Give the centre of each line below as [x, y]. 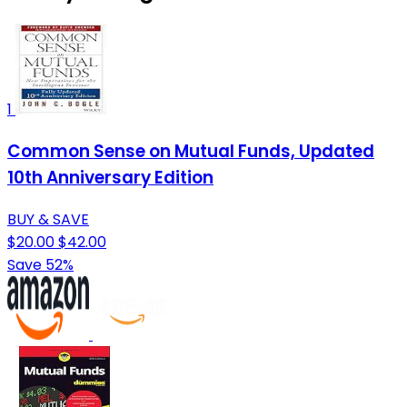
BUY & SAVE [48, 219]
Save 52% [40, 264]
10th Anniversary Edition [110, 178]
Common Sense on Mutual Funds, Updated [191, 152]
